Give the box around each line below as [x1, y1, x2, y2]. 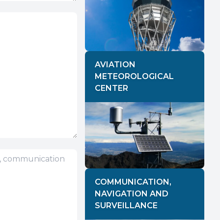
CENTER [94, 83, 128, 93]
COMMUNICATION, [94, 177, 171, 187]
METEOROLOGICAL [94, 72, 174, 82]
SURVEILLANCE [94, 201, 158, 211]
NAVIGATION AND [94, 189, 168, 199]
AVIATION [94, 60, 136, 70]
